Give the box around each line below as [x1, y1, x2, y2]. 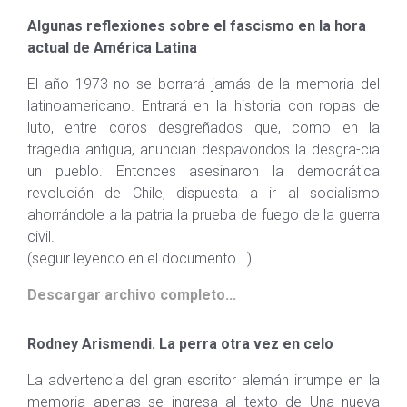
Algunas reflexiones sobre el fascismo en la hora [27, 17, 366, 35]
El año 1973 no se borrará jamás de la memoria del [27, 75, 380, 93]
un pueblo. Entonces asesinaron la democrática [27, 163, 380, 180]
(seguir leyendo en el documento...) [27, 250, 252, 267]
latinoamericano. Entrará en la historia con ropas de [27, 97, 380, 114]
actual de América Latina [27, 39, 197, 56]
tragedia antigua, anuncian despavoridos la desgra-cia [27, 141, 380, 158]
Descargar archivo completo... [27, 286, 236, 303]
